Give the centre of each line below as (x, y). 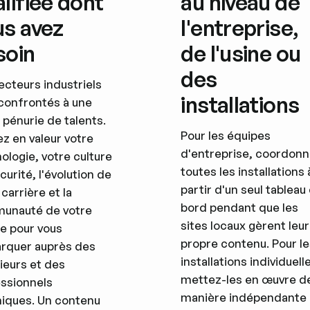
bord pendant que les (240, 207)
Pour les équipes (226, 135)
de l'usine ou (241, 54)
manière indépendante (244, 297)
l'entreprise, (239, 28)
